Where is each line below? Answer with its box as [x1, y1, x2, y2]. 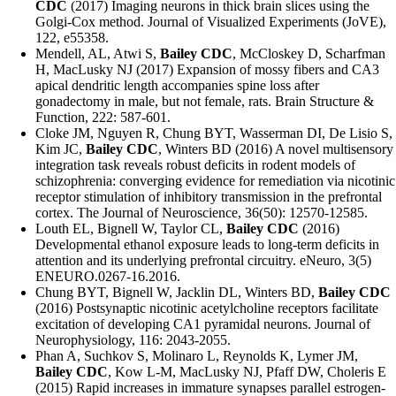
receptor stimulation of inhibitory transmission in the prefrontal [35, 189, 382, 205]
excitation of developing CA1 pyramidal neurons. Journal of [35, 316, 370, 332]
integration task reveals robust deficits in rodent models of [35, 157, 355, 173]
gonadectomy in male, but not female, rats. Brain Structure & [35, 94, 374, 110]
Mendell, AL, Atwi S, [35, 46, 160, 62]
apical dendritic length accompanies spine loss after [35, 78, 319, 94]
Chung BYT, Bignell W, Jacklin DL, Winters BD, [35, 285, 318, 301]
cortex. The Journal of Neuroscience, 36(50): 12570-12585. [35, 205, 368, 221]
